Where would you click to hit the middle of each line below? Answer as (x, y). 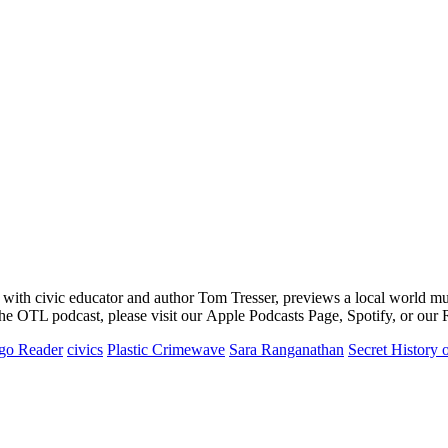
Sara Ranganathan (286, 349)
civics (85, 349)
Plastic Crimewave (166, 349)
